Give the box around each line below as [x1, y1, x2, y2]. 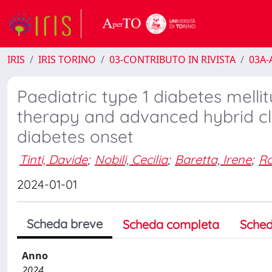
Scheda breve [27, 216, 103, 231]
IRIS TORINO [38, 53, 96, 66]
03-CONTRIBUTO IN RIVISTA [109, 53, 236, 66]
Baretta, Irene [175, 151, 251, 167]
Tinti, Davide [19, 151, 87, 167]
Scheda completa [123, 217, 219, 232]
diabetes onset [17, 126, 134, 147]
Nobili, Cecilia [95, 151, 168, 167]
